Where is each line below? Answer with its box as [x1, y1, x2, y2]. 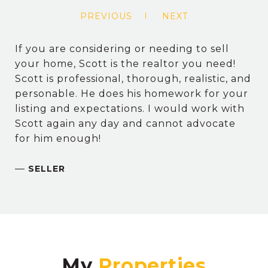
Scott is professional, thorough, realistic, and [15, 72, 251, 84]
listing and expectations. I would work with [15, 102, 245, 114]
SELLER [28, 163, 65, 174]
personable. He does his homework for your [15, 87, 248, 99]
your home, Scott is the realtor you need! [15, 57, 236, 69]
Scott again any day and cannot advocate [15, 117, 236, 129]
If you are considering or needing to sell [15, 42, 229, 54]
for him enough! [15, 132, 101, 144]
